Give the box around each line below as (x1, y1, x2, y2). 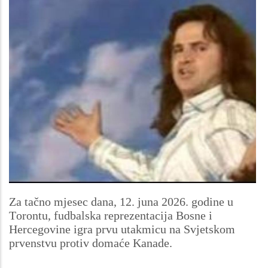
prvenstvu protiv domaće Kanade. (9, 236, 172, 249)
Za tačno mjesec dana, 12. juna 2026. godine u (9, 194, 233, 208)
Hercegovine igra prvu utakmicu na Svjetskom (9, 222, 235, 236)
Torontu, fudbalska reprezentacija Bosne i (9, 208, 212, 222)
